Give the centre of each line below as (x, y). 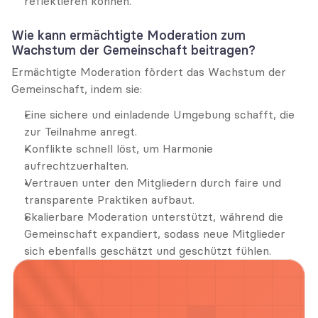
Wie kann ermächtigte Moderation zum (128, 35)
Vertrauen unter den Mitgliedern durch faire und (153, 182)
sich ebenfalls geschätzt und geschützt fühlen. (148, 251)
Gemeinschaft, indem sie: (77, 89)
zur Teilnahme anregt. (81, 131)
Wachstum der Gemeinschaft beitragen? (133, 50)
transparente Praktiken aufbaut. (109, 199)
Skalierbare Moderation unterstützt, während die (154, 216)
